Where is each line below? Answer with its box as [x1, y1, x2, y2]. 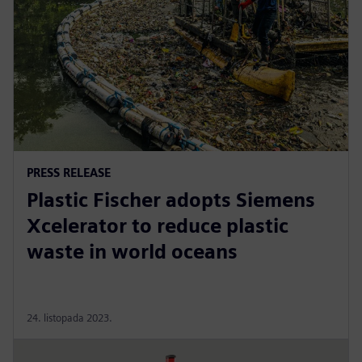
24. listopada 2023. [27, 311, 112, 324]
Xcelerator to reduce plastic [27, 213, 288, 238]
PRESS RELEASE [27, 165, 111, 179]
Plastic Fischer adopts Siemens [27, 187, 315, 212]
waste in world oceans [27, 239, 238, 263]
